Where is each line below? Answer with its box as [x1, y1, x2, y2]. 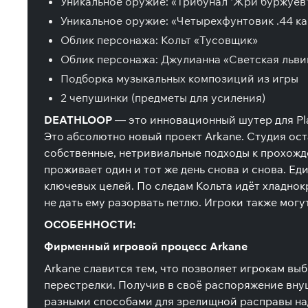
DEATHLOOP [44, 113, 115, 126]
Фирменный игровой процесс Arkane [44, 239, 247, 253]
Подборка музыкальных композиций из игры [60, 71, 298, 85]
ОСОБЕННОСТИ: [44, 217, 135, 231]
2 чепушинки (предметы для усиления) [60, 91, 265, 104]
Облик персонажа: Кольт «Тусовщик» [60, 33, 258, 47]
